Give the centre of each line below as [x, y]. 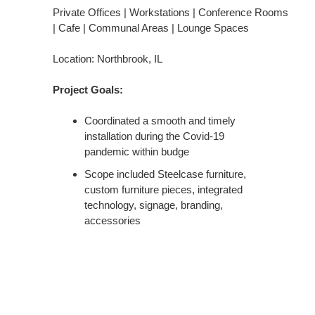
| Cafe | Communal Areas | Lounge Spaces [151, 28]
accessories [112, 220]
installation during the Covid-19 [154, 136]
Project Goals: [88, 90]
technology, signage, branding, [154, 205]
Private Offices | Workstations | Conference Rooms [171, 12]
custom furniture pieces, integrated [163, 189]
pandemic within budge [137, 152]
